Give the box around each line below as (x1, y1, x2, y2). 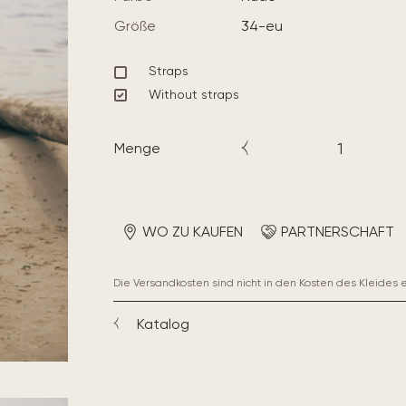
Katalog (136, 314, 189, 333)
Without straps (148, 86, 239, 101)
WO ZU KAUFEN (141, 222, 243, 240)
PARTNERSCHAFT (280, 222, 394, 240)
